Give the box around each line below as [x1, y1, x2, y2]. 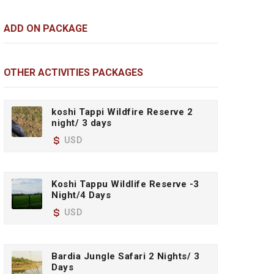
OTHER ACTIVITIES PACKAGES [4, 67, 143, 78]
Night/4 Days [51, 190, 111, 201]
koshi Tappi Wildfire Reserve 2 [51, 106, 193, 117]
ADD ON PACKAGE [4, 23, 87, 34]
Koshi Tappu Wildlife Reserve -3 [51, 179, 199, 190]
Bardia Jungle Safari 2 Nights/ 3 [51, 251, 199, 262]
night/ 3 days [51, 117, 112, 128]
